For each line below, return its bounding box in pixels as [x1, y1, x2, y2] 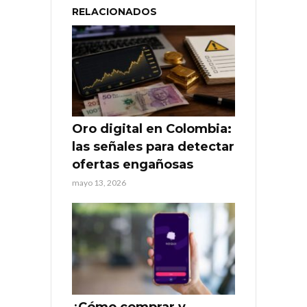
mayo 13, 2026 [72, 177, 126, 188]
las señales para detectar [72, 139, 234, 155]
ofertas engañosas [72, 157, 193, 173]
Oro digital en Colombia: [72, 121, 232, 137]
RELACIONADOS [72, 5, 157, 18]
